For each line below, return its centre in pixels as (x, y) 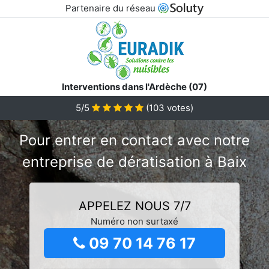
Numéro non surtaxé (134, 221)
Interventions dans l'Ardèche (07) (134, 86)
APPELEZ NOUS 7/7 (134, 206)
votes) (179, 107)
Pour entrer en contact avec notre (134, 140)
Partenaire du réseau (111, 8)
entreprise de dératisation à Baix (134, 162)
